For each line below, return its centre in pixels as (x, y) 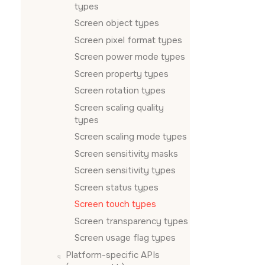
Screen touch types (115, 204)
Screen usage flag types (125, 238)
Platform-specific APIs (113, 255)
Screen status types (117, 187)
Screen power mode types (130, 57)
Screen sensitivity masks (126, 153)
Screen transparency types (131, 221)
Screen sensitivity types (125, 170)
